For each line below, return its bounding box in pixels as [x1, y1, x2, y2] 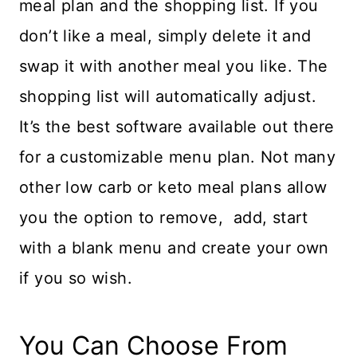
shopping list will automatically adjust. [19, 86, 316, 106]
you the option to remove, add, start [19, 207, 308, 227]
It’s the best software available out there [19, 116, 335, 136]
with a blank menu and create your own [19, 237, 329, 257]
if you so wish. [19, 268, 138, 288]
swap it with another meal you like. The [19, 56, 328, 76]
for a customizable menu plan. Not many [19, 147, 336, 167]
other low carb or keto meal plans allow [19, 177, 332, 197]
